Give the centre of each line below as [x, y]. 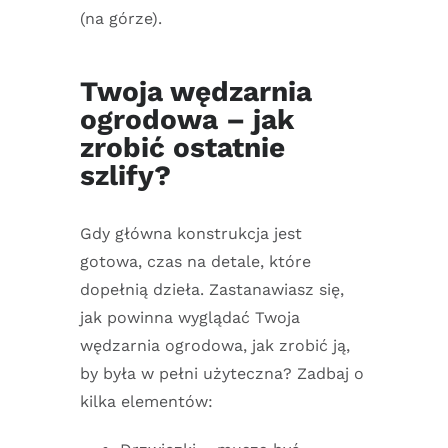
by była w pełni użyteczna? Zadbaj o [222, 374]
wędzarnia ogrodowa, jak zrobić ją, [215, 346]
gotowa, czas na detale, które [195, 262]
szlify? [125, 175]
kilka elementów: [146, 402]
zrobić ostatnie [182, 147]
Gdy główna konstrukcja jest [191, 234]
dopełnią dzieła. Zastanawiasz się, [212, 290]
